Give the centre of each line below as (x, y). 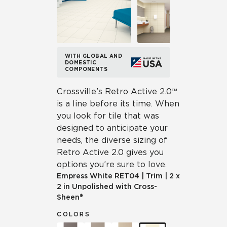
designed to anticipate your (112, 128)
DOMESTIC (81, 62)
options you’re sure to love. (112, 164)
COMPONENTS (86, 69)
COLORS (73, 214)
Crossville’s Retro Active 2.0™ (117, 91)
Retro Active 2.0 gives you (110, 152)
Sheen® (70, 197)
